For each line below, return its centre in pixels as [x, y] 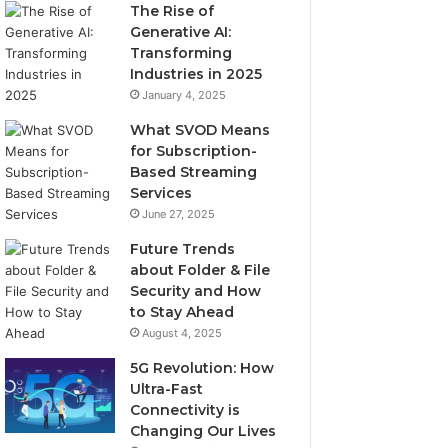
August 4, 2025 [182, 333]
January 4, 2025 [184, 95]
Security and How [196, 291]
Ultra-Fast [167, 389]
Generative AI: [181, 32]
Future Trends [183, 249]
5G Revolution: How [202, 368]
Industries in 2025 [196, 74]
